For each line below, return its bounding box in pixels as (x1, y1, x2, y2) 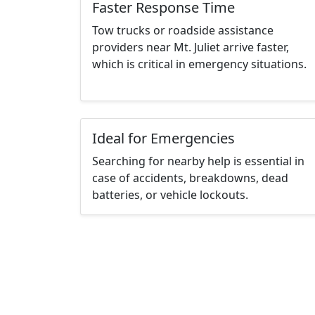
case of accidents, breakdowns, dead (92, 170, 288, 186)
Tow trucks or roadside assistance (92, 22, 274, 39)
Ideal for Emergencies (92, 129, 235, 148)
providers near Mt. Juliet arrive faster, (92, 39, 289, 56)
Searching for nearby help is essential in (92, 153, 304, 169)
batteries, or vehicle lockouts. (92, 187, 248, 203)
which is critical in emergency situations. (92, 56, 307, 72)
